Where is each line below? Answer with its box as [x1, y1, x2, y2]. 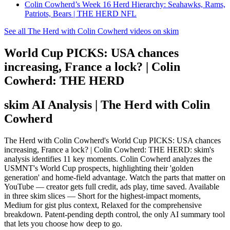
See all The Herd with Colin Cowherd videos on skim [4, 26, 179, 35]
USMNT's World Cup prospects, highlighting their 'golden [4, 163, 194, 172]
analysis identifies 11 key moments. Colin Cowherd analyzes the [4, 154, 212, 163]
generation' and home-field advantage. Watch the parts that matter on [4, 172, 225, 182]
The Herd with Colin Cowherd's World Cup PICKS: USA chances [4, 136, 221, 145]
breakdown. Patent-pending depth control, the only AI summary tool [4, 209, 225, 219]
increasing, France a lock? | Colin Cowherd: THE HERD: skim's [4, 145, 214, 154]
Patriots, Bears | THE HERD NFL [25, 9, 137, 18]
